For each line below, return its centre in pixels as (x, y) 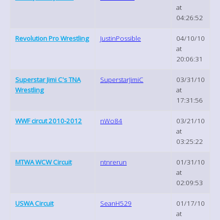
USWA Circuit (34, 203)
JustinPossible (121, 38)
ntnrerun (113, 162)
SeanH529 (116, 203)
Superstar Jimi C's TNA (48, 79)
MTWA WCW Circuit (43, 162)
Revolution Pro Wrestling (52, 38)
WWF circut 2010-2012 (49, 121)
